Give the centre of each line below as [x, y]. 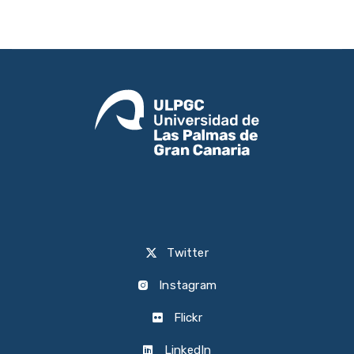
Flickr [186, 317]
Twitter [186, 252]
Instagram [186, 285]
